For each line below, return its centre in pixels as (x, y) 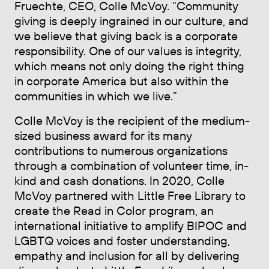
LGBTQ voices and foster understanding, (122, 240)
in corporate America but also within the (122, 80)
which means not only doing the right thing (129, 65)
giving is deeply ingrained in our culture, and (131, 20)
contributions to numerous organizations (121, 150)
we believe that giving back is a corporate (126, 35)
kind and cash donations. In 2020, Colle (119, 180)
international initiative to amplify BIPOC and (131, 225)
